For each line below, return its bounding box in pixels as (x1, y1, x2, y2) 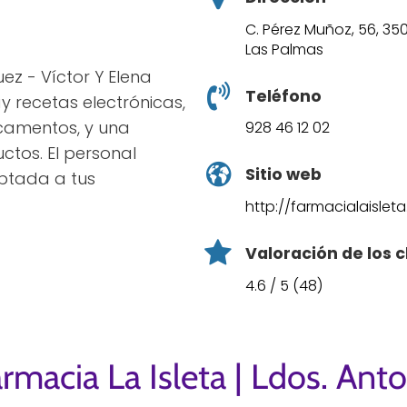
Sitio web (245, 164, 322, 186)
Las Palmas (245, 38, 323, 60)
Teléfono (245, 84, 322, 107)
